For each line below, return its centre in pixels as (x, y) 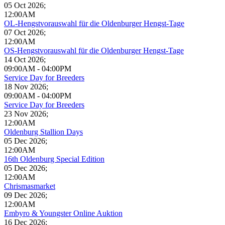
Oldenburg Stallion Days (43, 132)
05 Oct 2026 (24, 6)
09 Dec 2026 (25, 195)
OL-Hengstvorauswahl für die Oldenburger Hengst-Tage (94, 24)
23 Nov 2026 (25, 114)
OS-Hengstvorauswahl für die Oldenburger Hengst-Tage (94, 51)
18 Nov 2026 (25, 87)
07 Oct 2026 (24, 33)
